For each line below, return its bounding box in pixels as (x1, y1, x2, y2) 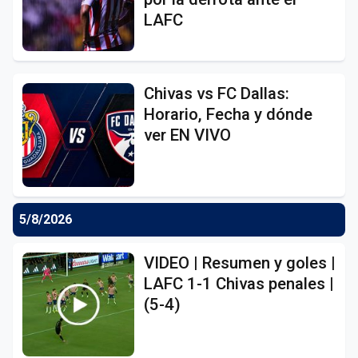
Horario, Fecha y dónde (144, 104, 312, 124)
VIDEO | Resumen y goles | (144, 253, 336, 272)
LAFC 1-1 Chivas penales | (144, 273, 334, 293)
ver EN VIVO (144, 125, 231, 145)
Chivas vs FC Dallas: (144, 83, 289, 103)
